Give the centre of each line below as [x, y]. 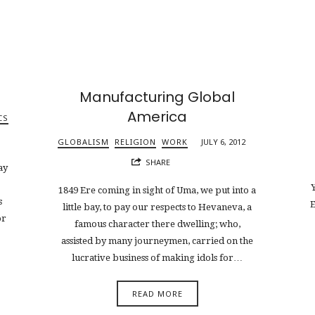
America [157, 116]
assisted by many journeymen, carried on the [157, 241]
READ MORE [157, 293]
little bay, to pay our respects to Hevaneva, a [157, 207]
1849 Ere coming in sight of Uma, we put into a [157, 191]
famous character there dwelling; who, [157, 224]
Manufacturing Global [157, 97]
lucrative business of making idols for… [157, 258]
